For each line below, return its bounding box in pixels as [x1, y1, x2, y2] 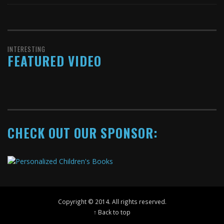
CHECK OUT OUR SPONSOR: [7, 123, 158, 142]
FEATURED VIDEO [7, 51, 101, 70]
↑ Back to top [93, 208, 130, 216]
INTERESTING [7, 43, 45, 54]
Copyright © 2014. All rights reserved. [57, 197, 166, 206]
